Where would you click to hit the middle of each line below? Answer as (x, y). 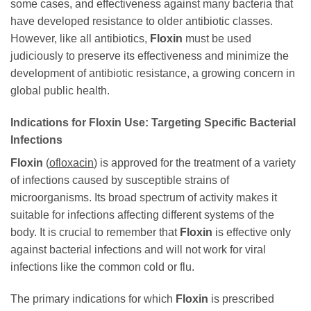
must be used (217, 38)
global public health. (60, 90)
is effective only (252, 232)
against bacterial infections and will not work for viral (138, 249)
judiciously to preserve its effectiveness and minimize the (150, 56)
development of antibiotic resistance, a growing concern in (153, 73)
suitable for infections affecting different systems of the (142, 215)
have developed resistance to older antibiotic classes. (142, 21)
